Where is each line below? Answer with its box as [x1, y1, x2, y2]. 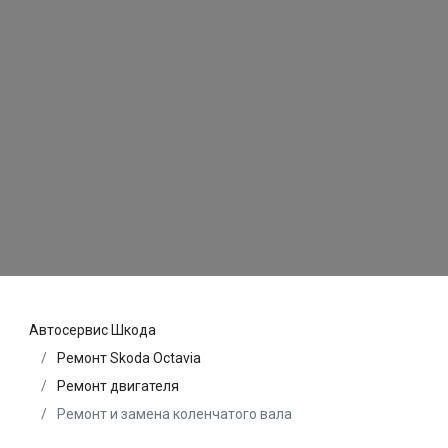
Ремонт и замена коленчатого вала [54, 405, 292, 422]
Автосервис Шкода [29, 321, 156, 338]
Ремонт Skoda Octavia [57, 349, 201, 366]
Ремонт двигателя [57, 377, 179, 394]
